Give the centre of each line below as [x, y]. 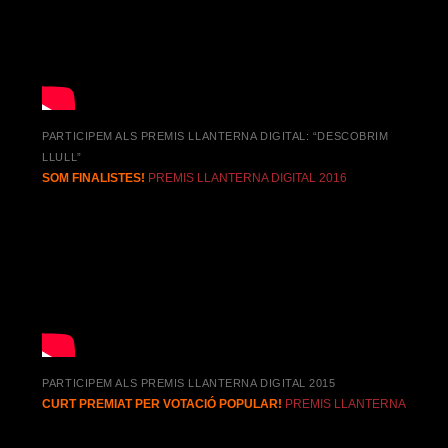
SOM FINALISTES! [95, 178]
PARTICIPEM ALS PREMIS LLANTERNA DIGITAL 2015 [189, 382]
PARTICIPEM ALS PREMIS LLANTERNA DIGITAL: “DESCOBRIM [215, 135]
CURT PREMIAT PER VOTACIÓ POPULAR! [162, 404]
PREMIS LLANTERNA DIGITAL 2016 [248, 178]
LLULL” [62, 156]
